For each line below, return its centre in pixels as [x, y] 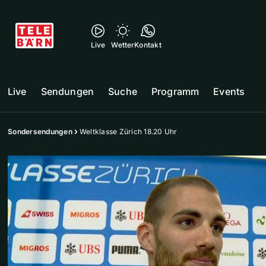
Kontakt [148, 45]
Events [229, 91]
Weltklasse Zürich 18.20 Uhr [128, 132]
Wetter [123, 45]
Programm [175, 91]
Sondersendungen [40, 132]
